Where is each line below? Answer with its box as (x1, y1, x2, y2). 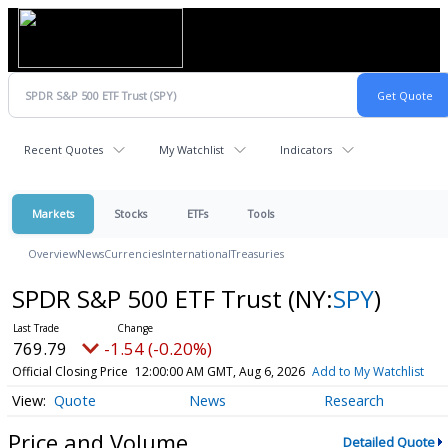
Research (324, 391, 385, 411)
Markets (32, 206, 74, 221)
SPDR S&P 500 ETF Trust (11, 282, 288, 315)
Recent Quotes (24, 142, 103, 157)
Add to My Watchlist (311, 363, 424, 380)
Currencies (104, 246, 162, 261)
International (162, 246, 231, 261)
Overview (28, 246, 77, 261)
